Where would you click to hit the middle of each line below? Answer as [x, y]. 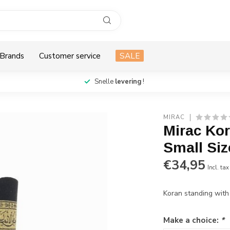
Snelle [104, 82]
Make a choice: [192, 220]
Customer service [70, 56]
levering [128, 82]
